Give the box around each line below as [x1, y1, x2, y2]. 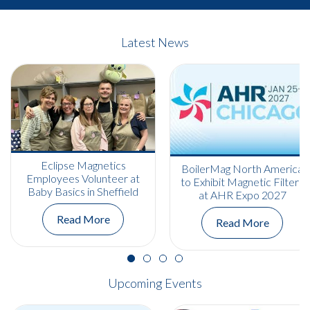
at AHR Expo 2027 [198, 188, 286, 201]
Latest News [121, 34, 189, 50]
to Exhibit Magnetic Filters [181, 174, 304, 188]
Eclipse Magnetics [40, 158, 126, 172]
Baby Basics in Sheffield [28, 184, 138, 198]
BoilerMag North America [181, 161, 303, 175]
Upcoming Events [108, 275, 202, 291]
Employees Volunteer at [26, 171, 140, 185]
